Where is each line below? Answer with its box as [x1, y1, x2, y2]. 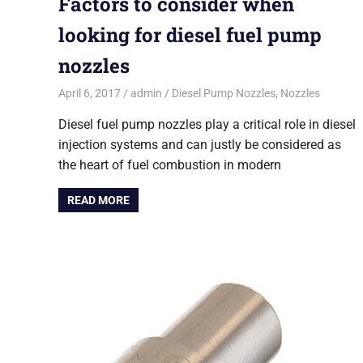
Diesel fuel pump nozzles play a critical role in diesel [58, 116, 356, 132]
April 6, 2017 [58, 86, 121, 100]
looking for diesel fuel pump [58, 22, 322, 49]
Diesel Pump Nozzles [171, 86, 275, 100]
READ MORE [67, 193, 130, 207]
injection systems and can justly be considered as [58, 136, 341, 152]
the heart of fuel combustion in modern [58, 156, 281, 173]
